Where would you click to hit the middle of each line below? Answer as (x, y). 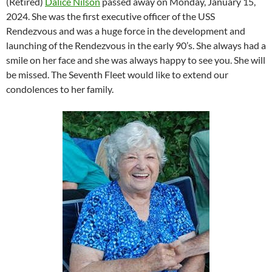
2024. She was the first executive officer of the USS (110, 16)
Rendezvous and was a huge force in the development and (126, 30)
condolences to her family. (60, 89)
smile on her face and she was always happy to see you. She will (136, 59)
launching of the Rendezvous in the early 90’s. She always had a (136, 45)
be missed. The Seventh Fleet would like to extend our (117, 74)
